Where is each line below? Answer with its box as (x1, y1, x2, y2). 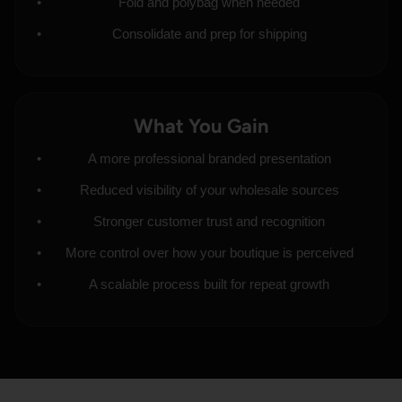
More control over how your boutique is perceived (65, 245, 354, 260)
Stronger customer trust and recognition (93, 214, 325, 229)
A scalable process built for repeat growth (89, 276, 329, 292)
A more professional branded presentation (87, 151, 331, 166)
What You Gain (133, 114, 269, 138)
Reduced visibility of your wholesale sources (79, 182, 339, 197)
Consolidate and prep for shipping (111, 26, 307, 41)
